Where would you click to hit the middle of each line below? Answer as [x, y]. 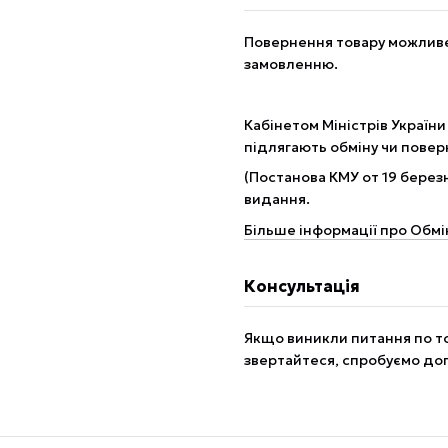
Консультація [302, 285]
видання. [277, 199]
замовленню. [291, 64]
